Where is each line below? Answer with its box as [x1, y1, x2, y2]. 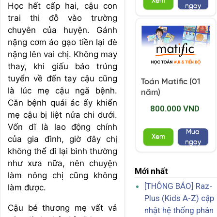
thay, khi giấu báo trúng [8, 62, 117, 71]
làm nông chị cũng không [8, 170, 117, 180]
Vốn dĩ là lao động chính [8, 122, 117, 132]
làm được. [8, 183, 46, 192]
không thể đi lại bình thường [8, 146, 117, 156]
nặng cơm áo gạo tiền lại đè [8, 37, 117, 47]
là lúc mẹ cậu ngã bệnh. [8, 86, 117, 95]
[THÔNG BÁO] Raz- [144, 181, 212, 191]
